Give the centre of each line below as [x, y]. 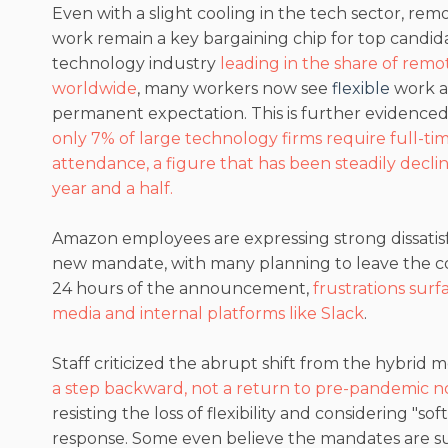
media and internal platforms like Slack [208, 314]
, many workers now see [234, 88]
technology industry [136, 63]
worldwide [94, 88]
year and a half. [112, 188]
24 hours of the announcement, [182, 289]
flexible [361, 88]
